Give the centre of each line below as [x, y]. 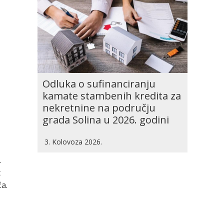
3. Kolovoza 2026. [73, 142]
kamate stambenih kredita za [112, 96]
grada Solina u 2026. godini [106, 120]
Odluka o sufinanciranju [99, 84]
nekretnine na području [99, 108]
